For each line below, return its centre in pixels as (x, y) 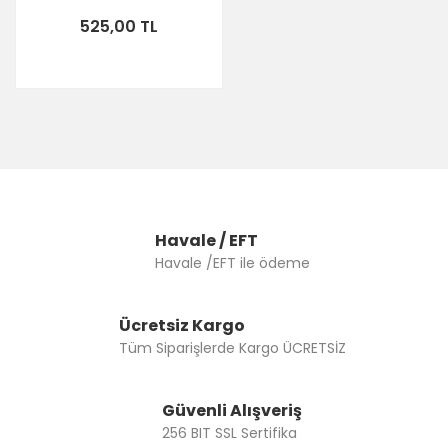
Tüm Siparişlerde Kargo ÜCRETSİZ (232, 348)
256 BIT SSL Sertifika (229, 433)
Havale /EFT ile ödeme (232, 263)
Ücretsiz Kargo (181, 325)
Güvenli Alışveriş (232, 410)
